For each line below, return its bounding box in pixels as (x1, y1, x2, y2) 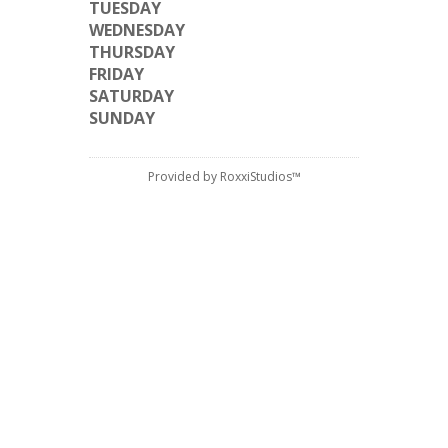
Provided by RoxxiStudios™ (147, 168, 301, 185)
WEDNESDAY (89, 19, 185, 41)
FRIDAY (89, 63, 144, 85)
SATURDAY (89, 85, 174, 107)
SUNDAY (89, 107, 155, 129)
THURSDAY (89, 41, 175, 63)
